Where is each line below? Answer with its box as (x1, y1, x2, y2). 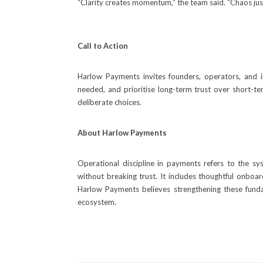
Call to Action (77, 41, 128, 50)
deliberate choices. (77, 97, 141, 107)
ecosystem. (77, 197, 116, 207)
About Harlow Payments (77, 128, 167, 137)
